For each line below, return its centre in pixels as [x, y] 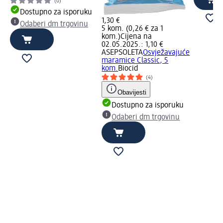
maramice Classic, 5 [135, 60]
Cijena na [136, 37]
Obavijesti [132, 92]
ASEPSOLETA [122, 53]
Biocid [128, 68]
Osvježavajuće [167, 53]
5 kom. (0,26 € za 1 [133, 29]
